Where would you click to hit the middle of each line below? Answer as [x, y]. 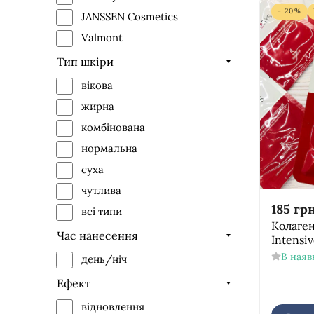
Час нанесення [97, 235]
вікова [97, 86]
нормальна [109, 149]
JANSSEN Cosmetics [130, 17]
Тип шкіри [85, 61]
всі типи [102, 212]
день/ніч [104, 259]
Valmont [102, 38]
